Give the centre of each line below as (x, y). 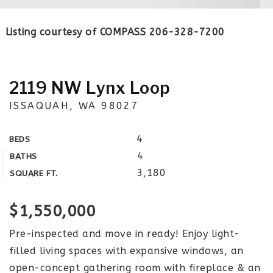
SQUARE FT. (34, 173)
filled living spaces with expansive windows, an (126, 251)
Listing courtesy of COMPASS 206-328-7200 (115, 32)
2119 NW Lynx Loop (90, 88)
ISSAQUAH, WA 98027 (74, 106)
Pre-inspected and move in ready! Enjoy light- (125, 234)
